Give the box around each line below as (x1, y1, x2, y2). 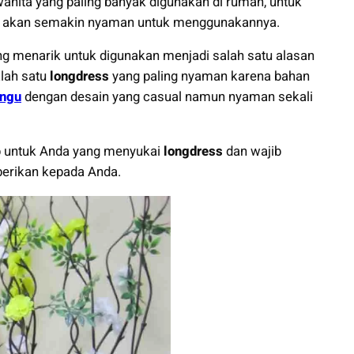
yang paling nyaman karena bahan (109, 66, 310, 87)
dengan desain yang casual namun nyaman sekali (21, 87, 313, 107)
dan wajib (223, 141, 281, 162)
